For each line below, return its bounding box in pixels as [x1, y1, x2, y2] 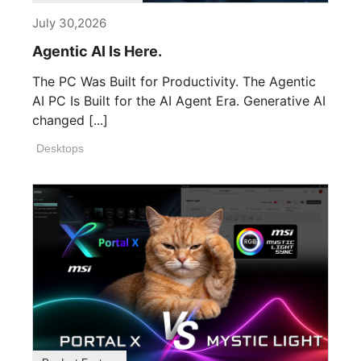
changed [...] [32, 112, 108, 129]
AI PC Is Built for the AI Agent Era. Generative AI [32, 93, 326, 110]
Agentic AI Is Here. [32, 43, 162, 60]
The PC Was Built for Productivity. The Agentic [32, 73, 316, 90]
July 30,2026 [32, 15, 106, 31]
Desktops [36, 142, 84, 156]
